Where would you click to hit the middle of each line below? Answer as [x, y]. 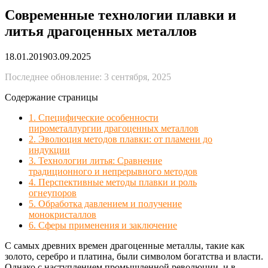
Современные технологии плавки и [121, 15]
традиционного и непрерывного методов [113, 171]
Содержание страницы [51, 97]
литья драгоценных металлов [101, 31]
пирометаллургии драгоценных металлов [114, 128]
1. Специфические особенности [94, 117]
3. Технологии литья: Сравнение [95, 160]
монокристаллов [63, 214]
